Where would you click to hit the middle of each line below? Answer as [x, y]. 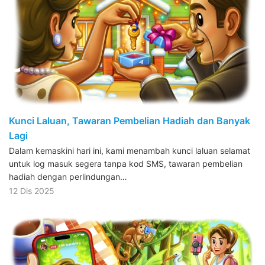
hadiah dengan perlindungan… [68, 176]
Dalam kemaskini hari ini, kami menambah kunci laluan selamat [130, 150]
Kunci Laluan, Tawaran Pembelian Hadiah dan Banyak [130, 120]
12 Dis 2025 [32, 190]
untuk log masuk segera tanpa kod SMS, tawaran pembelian [126, 163]
